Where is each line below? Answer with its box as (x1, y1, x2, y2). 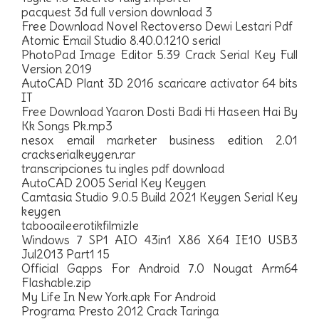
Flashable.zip (21, 275, 91, 291)
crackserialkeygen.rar (21, 147, 135, 162)
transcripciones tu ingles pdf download (21, 161, 224, 177)
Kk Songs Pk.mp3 (21, 118, 113, 134)
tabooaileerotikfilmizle (21, 218, 139, 234)
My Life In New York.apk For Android (21, 289, 216, 305)
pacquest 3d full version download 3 (21, 4, 212, 20)
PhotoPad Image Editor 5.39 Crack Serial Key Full (21, 47, 298, 63)
